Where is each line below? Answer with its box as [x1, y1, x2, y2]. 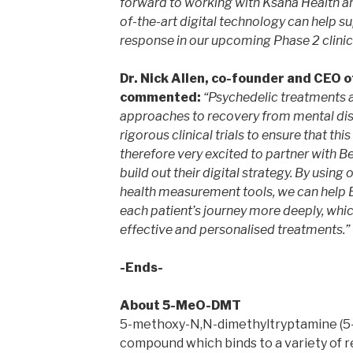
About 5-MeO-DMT [119, 297, 241, 313]
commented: [119, 89, 201, 105]
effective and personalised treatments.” [119, 221, 350, 237]
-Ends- [119, 259, 163, 275]
